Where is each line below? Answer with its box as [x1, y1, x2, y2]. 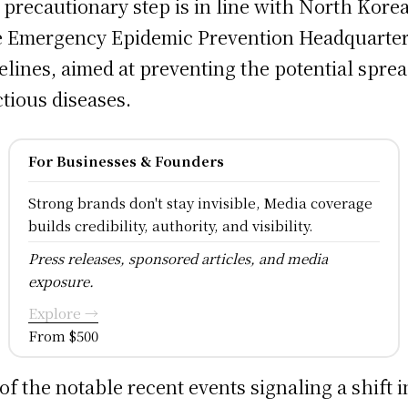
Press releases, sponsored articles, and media [27, 248, 328, 268]
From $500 [27, 325, 98, 345]
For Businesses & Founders [27, 150, 224, 170]
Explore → [27, 302, 98, 322]
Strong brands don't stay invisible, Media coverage [27, 192, 372, 212]
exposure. [27, 270, 94, 291]
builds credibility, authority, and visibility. [27, 215, 313, 235]
